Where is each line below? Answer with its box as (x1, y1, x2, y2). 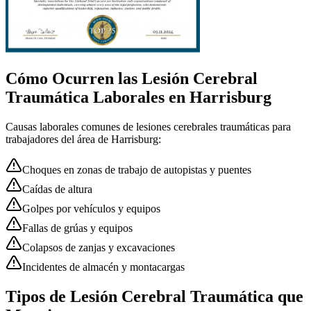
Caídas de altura (22, 183, 92, 195)
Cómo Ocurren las (6, 69, 142, 87)
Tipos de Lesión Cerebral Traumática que (6, 287, 303, 305)
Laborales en (89, 87, 190, 106)
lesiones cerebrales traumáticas (136, 120, 269, 133)
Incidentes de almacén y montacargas (22, 260, 185, 273)
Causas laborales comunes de (6, 120, 136, 133)
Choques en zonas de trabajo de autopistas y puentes (22, 163, 251, 176)
